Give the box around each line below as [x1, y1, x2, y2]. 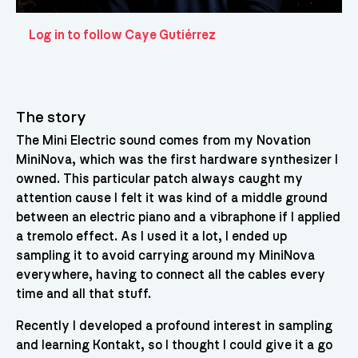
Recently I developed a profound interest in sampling [15, 320, 332, 333]
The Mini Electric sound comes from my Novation [15, 134, 311, 148]
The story [15, 109, 86, 126]
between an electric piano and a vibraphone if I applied [15, 211, 340, 225]
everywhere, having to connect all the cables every [15, 268, 325, 282]
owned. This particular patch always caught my [15, 173, 303, 186]
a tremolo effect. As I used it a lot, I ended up [15, 230, 287, 244]
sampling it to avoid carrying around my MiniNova [15, 249, 315, 263]
